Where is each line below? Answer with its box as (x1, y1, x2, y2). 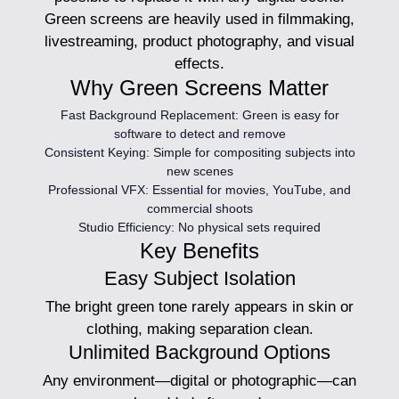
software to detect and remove (113, 126, 286, 142)
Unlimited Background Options (69, 340, 330, 363)
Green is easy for (238, 108, 339, 123)
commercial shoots (146, 201, 253, 216)
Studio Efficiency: (78, 220, 175, 235)
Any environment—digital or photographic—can (43, 371, 356, 389)
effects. (175, 55, 224, 73)
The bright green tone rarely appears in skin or (45, 297, 354, 315)
